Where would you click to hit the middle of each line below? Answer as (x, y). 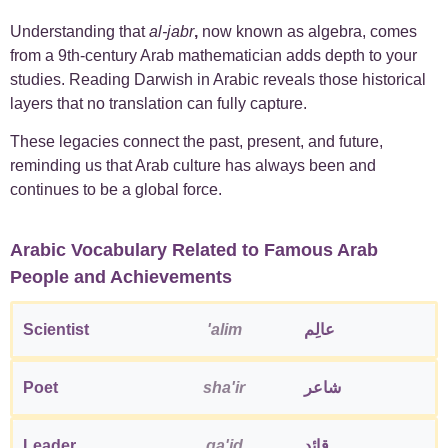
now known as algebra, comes (309, 31)
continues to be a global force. (116, 190)
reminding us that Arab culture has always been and (193, 166)
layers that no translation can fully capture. (158, 103)
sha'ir (224, 387)
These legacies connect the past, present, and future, (196, 142)
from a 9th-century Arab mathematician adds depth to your (213, 55)
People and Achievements (121, 276)
